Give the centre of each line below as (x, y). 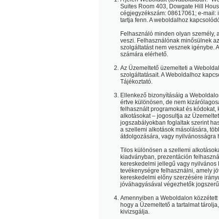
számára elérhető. (144, 54)
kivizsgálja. (135, 212)
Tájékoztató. (136, 82)
